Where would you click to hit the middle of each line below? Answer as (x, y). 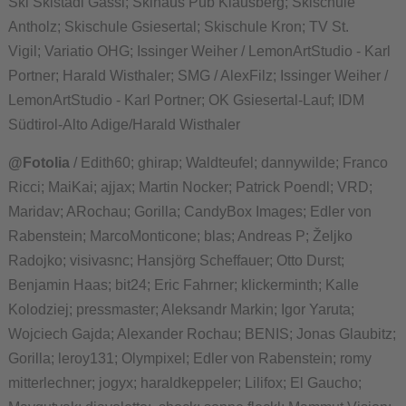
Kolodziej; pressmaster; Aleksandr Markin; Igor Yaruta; (181, 309)
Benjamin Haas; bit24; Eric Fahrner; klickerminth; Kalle (183, 285)
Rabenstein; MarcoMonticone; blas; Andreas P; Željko (180, 236)
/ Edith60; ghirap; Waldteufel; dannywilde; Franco (228, 163)
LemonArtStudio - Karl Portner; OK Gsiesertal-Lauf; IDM (186, 100)
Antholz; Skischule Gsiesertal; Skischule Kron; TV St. (178, 27)
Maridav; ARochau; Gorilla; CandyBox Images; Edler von (189, 212)
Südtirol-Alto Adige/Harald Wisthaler (124, 125)
